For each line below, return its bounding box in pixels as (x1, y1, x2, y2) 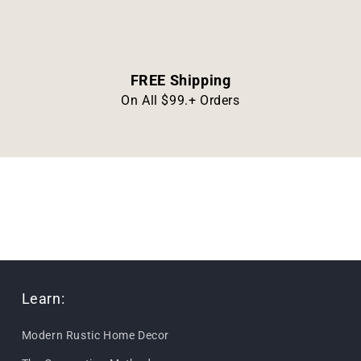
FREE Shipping (130, 71, 231, 89)
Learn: (21, 289, 65, 307)
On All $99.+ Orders (121, 92, 240, 108)
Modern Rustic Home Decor (21, 328, 170, 342)
